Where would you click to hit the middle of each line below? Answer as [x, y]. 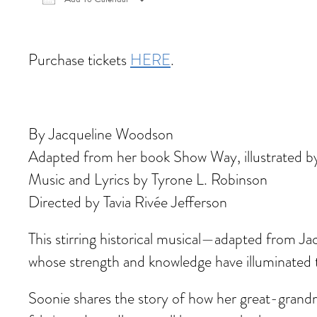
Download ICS [81, 19]
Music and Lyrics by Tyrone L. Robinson [148, 179]
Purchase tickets [79, 60]
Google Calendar [204, 19]
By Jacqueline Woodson [101, 134]
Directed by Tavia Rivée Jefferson [128, 202]
